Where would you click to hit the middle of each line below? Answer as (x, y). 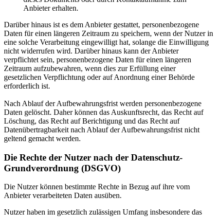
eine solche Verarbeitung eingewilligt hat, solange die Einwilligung (106, 42)
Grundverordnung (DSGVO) (62, 168)
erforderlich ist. (27, 86)
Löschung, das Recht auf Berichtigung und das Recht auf (92, 121)
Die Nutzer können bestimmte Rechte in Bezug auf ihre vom (97, 187)
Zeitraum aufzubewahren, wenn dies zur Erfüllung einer (90, 68)
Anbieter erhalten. (51, 8)
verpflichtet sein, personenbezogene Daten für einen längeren (98, 59)
